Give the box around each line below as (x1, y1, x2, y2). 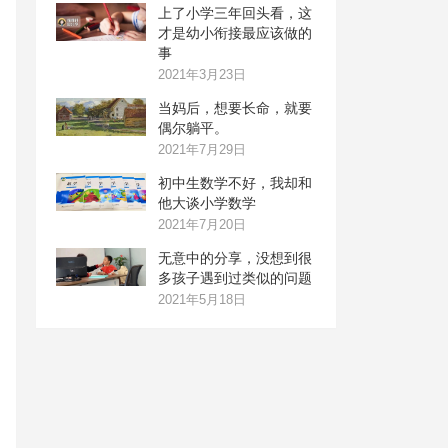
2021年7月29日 (158, 142, 246, 157)
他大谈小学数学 (158, 195, 256, 211)
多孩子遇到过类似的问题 (158, 270, 312, 286)
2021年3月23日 (158, 67, 246, 82)
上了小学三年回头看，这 (158, 5, 312, 21)
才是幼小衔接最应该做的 (158, 25, 312, 41)
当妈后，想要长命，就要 (158, 100, 312, 116)
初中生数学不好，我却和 (158, 175, 312, 191)
